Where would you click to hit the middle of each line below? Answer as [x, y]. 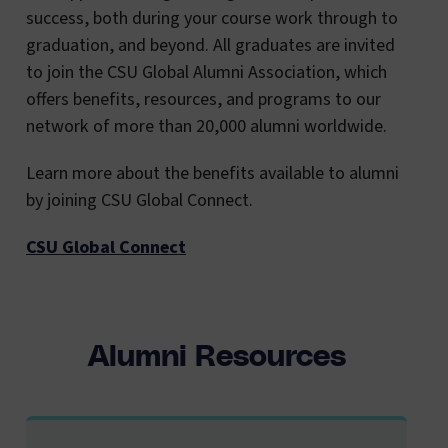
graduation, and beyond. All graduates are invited [210, 45]
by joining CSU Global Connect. [139, 200]
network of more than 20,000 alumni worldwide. [206, 126]
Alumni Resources [216, 356]
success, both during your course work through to [212, 18]
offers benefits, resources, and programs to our [203, 99]
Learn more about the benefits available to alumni [212, 173]
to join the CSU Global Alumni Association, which [206, 72]
